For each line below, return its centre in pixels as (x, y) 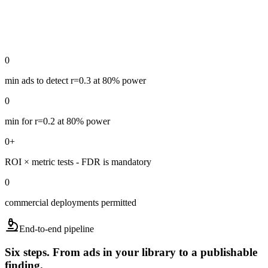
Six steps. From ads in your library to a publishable (131, 252)
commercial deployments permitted (71, 203)
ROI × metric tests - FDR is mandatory (78, 162)
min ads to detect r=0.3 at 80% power (75, 81)
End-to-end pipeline (57, 229)
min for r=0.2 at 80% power (57, 121)
